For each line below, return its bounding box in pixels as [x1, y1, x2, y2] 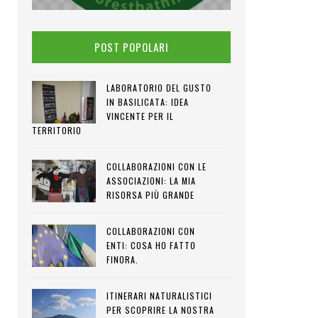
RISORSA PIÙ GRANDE [106, 189, 194, 202]
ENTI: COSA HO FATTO [106, 239, 196, 252]
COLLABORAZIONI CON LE [106, 160, 207, 173]
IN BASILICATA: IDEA [106, 96, 189, 109]
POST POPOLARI [94, 39, 169, 55]
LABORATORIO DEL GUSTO [106, 82, 212, 94]
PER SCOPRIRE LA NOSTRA [106, 304, 214, 317]
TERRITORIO [32, 124, 82, 137]
